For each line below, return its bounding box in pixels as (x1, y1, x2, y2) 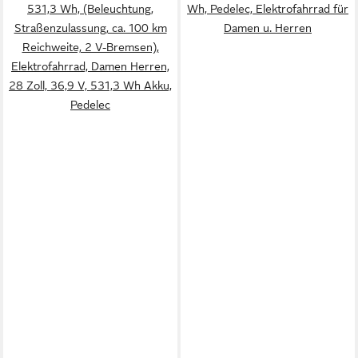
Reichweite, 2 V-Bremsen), (22, 41, 159, 54)
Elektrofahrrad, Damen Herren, (11, 60, 169, 73)
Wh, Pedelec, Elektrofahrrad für (187, 2, 348, 15)
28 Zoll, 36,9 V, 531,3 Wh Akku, (9, 79, 172, 92)
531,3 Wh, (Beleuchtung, (27, 2, 153, 15)
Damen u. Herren (224, 22, 312, 34)
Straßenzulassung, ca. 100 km (14, 22, 167, 34)
